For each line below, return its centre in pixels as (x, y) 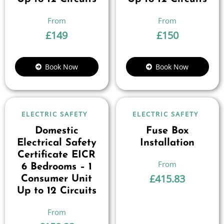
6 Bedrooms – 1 (56, 167)
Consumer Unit (57, 179)
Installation (167, 143)
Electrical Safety (56, 143)
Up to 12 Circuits (56, 191)
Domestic (56, 131)
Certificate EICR (57, 155)
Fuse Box (167, 131)
